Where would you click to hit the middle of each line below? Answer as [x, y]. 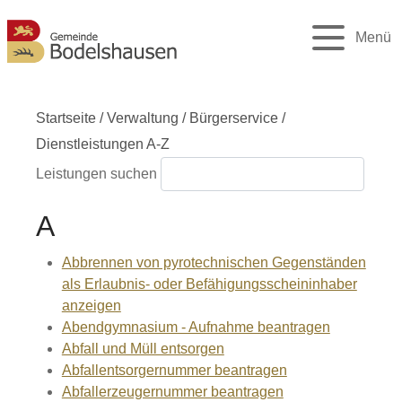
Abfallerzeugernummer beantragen [172, 392]
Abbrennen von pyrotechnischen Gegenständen [214, 262]
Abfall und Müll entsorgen [143, 349]
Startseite [66, 118]
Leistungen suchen [96, 174]
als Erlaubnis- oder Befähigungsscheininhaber [209, 284]
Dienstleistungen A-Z [103, 144]
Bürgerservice [234, 118]
